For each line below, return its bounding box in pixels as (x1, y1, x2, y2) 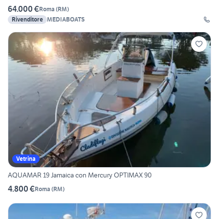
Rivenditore (12, 16, 43, 23)
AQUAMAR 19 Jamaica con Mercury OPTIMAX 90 (8, 171, 152, 180)
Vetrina (16, 155, 36, 163)
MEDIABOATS (47, 16, 85, 23)
